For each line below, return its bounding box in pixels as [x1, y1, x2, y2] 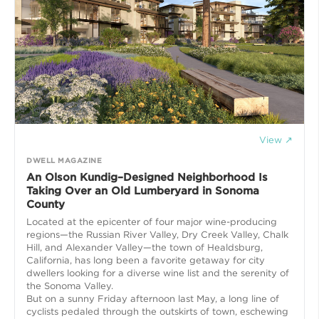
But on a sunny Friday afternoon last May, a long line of [26, 293, 279, 305]
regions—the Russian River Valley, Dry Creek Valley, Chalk [26, 229, 288, 241]
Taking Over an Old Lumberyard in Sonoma [26, 184, 259, 198]
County [26, 198, 65, 211]
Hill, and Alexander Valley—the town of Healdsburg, [26, 242, 263, 253]
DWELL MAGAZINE [26, 156, 102, 165]
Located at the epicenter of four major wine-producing [26, 216, 277, 228]
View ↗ [259, 135, 293, 146]
